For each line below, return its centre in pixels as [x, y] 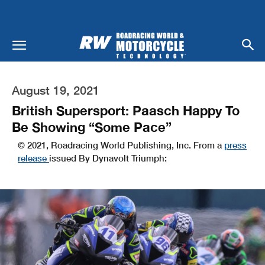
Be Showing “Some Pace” [92, 127]
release [33, 158]
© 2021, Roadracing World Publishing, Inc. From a [121, 145]
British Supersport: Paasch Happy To [126, 110]
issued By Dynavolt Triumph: [108, 158]
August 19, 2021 [56, 90]
